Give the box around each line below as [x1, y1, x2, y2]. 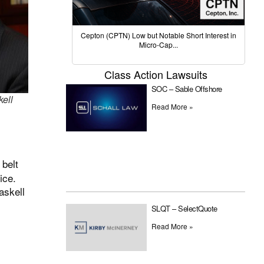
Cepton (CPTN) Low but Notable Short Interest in [81, 30, 236, 41]
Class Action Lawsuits [104, 67, 207, 82]
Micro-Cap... [139, 39, 178, 50]
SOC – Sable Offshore [151, 83, 222, 95]
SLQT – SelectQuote [151, 203, 217, 214]
